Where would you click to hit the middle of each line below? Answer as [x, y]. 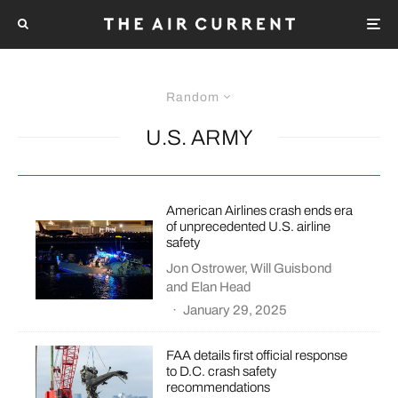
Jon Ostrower [206, 268]
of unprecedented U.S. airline [249, 226]
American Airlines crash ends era [260, 210]
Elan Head [222, 287]
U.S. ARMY [199, 137]
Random [192, 97]
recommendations [219, 388]
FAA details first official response [257, 356]
